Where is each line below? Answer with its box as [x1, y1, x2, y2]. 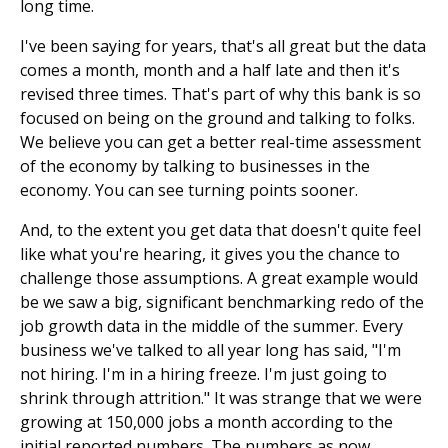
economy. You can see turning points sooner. [20, 179, 358, 201]
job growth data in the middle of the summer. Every [20, 315, 403, 337]
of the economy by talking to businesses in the [20, 155, 370, 177]
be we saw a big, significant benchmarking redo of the [20, 291, 424, 313]
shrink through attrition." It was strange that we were [20, 387, 422, 409]
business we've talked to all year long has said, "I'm [20, 339, 401, 361]
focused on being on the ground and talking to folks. [20, 107, 415, 129]
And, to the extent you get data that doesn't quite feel [20, 219, 421, 241]
